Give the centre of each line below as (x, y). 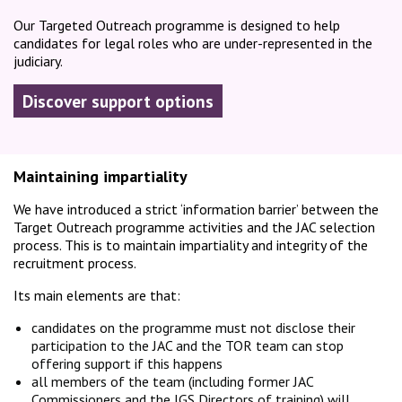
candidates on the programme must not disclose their (193, 328)
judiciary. (38, 61)
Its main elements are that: (99, 296)
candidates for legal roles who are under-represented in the (193, 44)
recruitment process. (75, 263)
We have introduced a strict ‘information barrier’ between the (196, 210)
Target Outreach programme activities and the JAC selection (194, 227)
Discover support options (118, 102)
